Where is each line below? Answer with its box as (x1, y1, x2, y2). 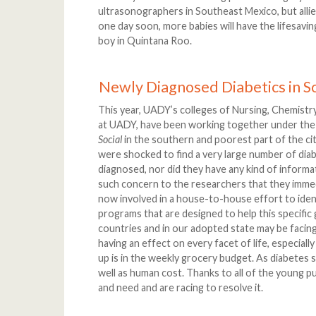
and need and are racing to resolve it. (98, 281, 264, 294)
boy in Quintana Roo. (98, 35, 193, 47)
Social (98, 133, 123, 146)
